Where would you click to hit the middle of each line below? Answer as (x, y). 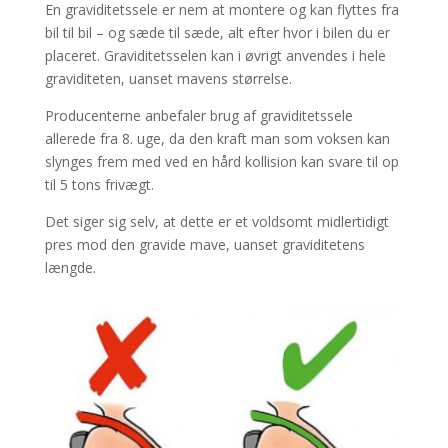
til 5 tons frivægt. (99, 184)
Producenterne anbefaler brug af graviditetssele (198, 115)
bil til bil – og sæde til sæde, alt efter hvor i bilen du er (217, 32)
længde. (70, 267)
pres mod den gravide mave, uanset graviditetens (204, 244)
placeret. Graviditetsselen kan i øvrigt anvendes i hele (215, 55)
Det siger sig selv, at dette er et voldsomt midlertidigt (216, 221)
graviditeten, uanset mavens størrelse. (168, 78)
